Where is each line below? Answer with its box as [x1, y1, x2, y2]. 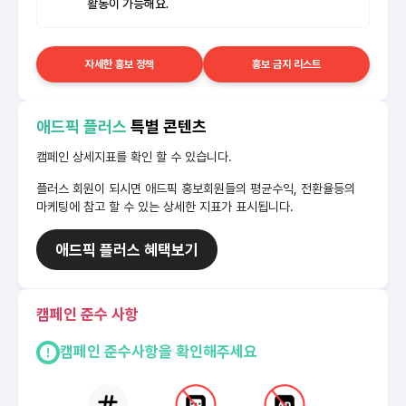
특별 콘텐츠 [127, 116, 207, 136]
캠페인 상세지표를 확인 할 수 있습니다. [36, 149, 232, 164]
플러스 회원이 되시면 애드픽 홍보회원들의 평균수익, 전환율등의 [36, 180, 355, 196]
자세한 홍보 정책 [85, 57, 154, 71]
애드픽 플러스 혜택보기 [55, 240, 198, 259]
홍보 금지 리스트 [252, 57, 321, 71]
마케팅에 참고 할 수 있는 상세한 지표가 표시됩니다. [36, 198, 294, 214]
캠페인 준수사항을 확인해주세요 [60, 343, 257, 362]
